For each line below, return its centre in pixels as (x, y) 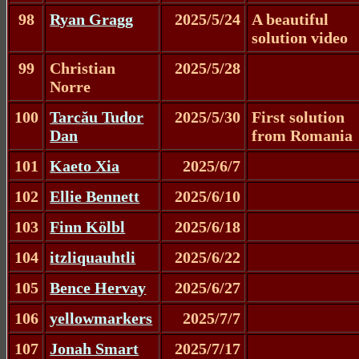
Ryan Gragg (92, 19)
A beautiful (290, 19)
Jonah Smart (95, 348)
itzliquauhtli (93, 257)
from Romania (303, 135)
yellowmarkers (101, 318)
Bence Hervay (98, 287)
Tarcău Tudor (97, 117)
